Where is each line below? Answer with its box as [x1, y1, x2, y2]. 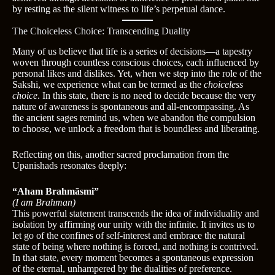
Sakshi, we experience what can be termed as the [12, 79, 204, 90]
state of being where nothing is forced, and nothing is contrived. [12, 241, 258, 252]
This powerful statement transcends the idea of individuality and [12, 207, 259, 219]
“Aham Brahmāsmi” [12, 185, 99, 196]
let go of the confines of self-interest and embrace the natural [12, 230, 245, 241]
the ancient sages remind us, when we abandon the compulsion [12, 112, 255, 123]
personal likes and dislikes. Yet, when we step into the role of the [12, 68, 261, 79]
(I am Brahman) [12, 196, 76, 207]
